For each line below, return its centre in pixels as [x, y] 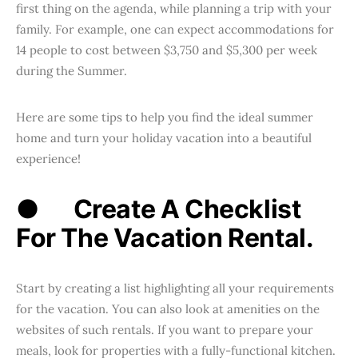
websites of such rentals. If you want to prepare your [165, 330]
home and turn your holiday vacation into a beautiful [164, 138]
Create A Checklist [187, 209]
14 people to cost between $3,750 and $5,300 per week [167, 50]
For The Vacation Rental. [165, 238]
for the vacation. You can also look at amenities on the [168, 309]
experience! [48, 159]
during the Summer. [72, 71]
